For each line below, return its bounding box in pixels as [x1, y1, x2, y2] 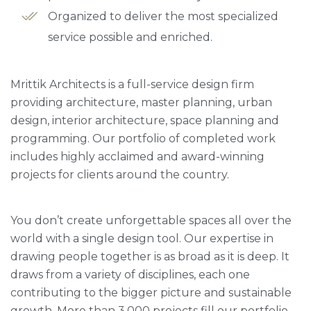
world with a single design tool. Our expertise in [10, 231, 274, 245]
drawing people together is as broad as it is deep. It [10, 249, 289, 263]
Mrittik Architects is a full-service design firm [10, 77, 254, 91]
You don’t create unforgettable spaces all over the [10, 213, 292, 227]
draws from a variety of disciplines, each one [10, 267, 250, 281]
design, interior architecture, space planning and [10, 113, 279, 127]
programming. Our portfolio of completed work [10, 131, 276, 145]
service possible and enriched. [48, 30, 212, 44]
